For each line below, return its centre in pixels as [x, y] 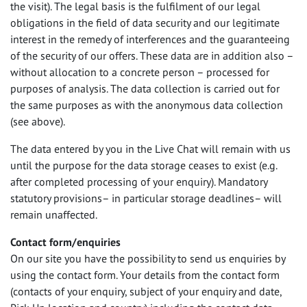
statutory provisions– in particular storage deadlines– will [146, 198]
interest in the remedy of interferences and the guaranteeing [150, 39]
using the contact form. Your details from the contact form [145, 275]
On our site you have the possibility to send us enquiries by [148, 258]
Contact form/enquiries [65, 242]
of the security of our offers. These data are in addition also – [152, 56]
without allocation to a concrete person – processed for [140, 72]
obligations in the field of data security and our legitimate [145, 23]
